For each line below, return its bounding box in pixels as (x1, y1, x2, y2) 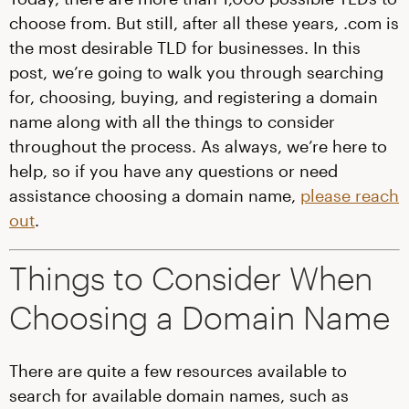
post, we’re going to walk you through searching (9, 62, 383, 82)
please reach (300, 185, 399, 205)
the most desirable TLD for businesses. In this (9, 37, 361, 58)
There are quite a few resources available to (9, 361, 347, 381)
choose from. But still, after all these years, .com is (9, 13, 399, 33)
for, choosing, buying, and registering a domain (9, 87, 378, 107)
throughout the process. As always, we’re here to (9, 136, 387, 156)
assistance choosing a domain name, (9, 185, 300, 205)
